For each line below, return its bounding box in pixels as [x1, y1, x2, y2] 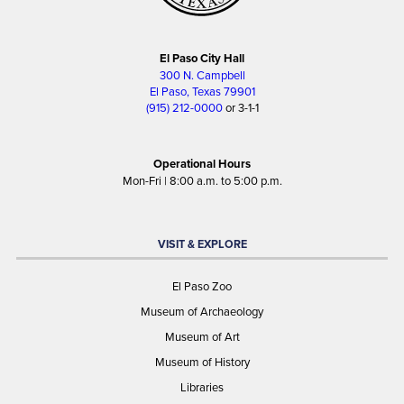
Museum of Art [164, 328, 240, 345]
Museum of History [154, 353, 250, 371]
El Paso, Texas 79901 [149, 83, 255, 100]
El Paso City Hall [160, 50, 244, 68]
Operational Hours [153, 155, 251, 173]
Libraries [180, 379, 224, 396]
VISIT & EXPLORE [157, 236, 247, 253]
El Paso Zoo [172, 278, 232, 295]
